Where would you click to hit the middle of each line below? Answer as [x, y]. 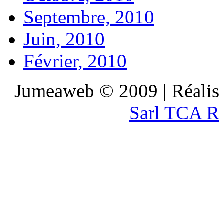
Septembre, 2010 [89, 17]
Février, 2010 [75, 61]
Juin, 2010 [64, 39]
